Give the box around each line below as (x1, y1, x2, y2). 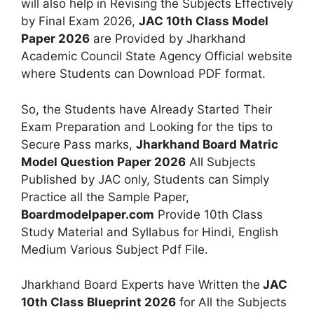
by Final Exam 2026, (21, 14, 139, 28)
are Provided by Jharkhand (90, 32, 246, 46)
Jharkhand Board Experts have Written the (21, 278, 260, 292)
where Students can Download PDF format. (21, 67, 266, 81)
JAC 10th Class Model (139, 14, 268, 28)
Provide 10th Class (154, 207, 263, 221)
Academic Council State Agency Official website (21, 49, 292, 63)
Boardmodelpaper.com (21, 207, 154, 221)
